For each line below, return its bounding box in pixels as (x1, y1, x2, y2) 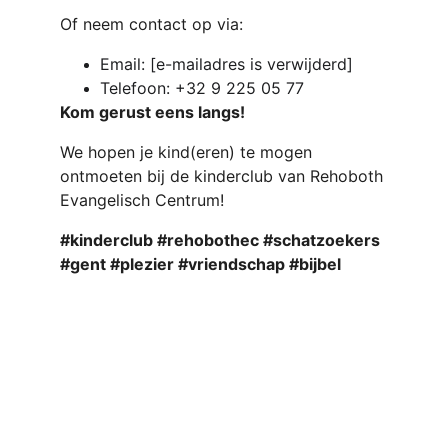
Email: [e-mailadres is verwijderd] (100, 54, 353, 74)
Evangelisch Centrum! (60, 190, 224, 210)
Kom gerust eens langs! (60, 102, 245, 122)
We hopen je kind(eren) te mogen (60, 142, 317, 162)
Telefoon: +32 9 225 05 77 (100, 78, 304, 98)
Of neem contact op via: (60, 14, 243, 34)
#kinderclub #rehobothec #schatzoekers (60, 230, 384, 250)
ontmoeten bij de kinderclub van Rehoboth (60, 166, 388, 186)
